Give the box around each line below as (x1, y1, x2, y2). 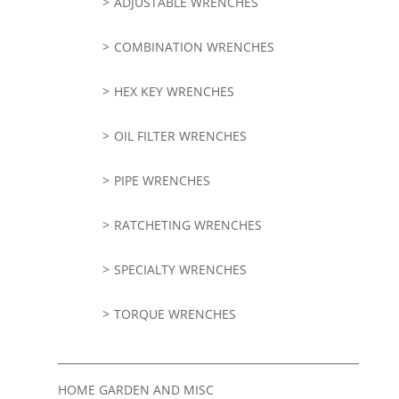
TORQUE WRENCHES (113, 305, 236, 323)
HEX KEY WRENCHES (113, 83, 234, 101)
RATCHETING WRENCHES (113, 216, 262, 234)
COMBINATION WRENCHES (113, 38, 274, 56)
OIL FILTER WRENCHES (113, 127, 247, 145)
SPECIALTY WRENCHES (113, 261, 247, 279)
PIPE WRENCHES (113, 172, 210, 190)
